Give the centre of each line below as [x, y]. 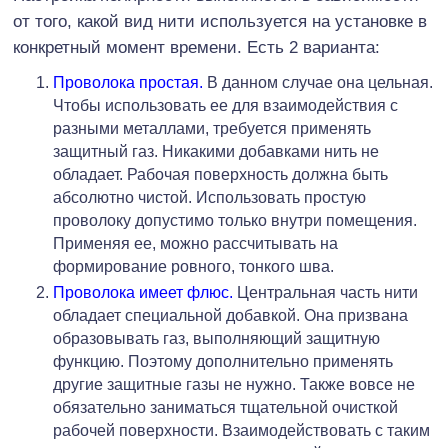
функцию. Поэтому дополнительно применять [223, 362]
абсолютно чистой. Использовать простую [209, 198]
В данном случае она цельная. [318, 83]
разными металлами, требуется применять [212, 129]
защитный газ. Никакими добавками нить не [216, 152]
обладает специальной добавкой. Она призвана [230, 316]
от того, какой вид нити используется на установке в [220, 22]
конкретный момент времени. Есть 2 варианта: [199, 48]
